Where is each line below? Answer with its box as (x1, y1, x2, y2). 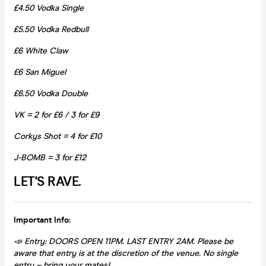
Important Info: (14, 214, 71, 225)
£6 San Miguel (14, 66, 66, 77)
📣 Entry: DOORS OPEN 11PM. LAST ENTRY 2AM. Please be (14, 236, 233, 246)
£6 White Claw (14, 45, 68, 56)
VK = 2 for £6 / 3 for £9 (14, 109, 99, 120)
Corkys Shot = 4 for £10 (14, 131, 102, 141)
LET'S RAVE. (14, 173, 81, 189)
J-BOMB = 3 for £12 (14, 152, 86, 163)
